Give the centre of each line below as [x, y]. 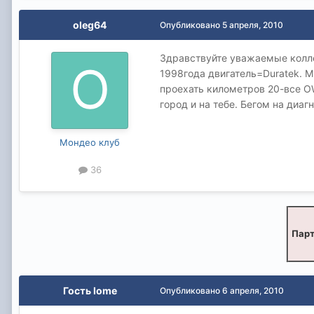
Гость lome [90, 290]
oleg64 [90, 25]
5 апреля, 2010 [253, 25]
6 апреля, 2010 [253, 290]
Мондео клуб [90, 143]
